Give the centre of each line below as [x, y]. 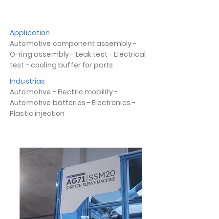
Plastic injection [37, 114]
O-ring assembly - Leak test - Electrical [78, 55]
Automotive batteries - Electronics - [73, 103]
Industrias [28, 81]
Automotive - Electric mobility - [64, 92]
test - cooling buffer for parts [62, 65]
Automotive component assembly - [73, 44]
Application [30, 33]
